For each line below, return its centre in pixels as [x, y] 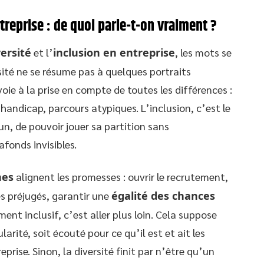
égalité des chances [163, 195]
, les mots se [203, 52]
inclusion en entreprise [114, 52]
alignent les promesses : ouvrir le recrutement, [121, 176]
